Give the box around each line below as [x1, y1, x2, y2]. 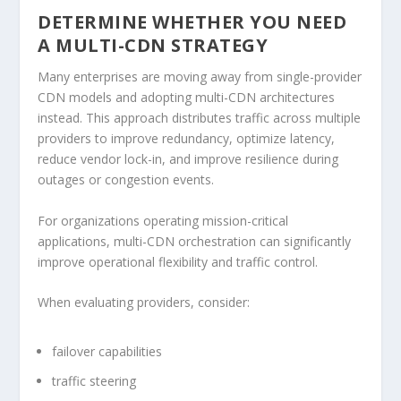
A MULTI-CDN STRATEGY [38, 33, 269, 58]
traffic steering [52, 372, 137, 389]
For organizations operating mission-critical [38, 211, 289, 229]
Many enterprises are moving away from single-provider [38, 68, 363, 86]
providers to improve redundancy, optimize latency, [38, 130, 336, 148]
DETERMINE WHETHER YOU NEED [38, 10, 347, 35]
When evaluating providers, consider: [38, 294, 251, 311]
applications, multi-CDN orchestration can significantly [38, 232, 352, 250]
